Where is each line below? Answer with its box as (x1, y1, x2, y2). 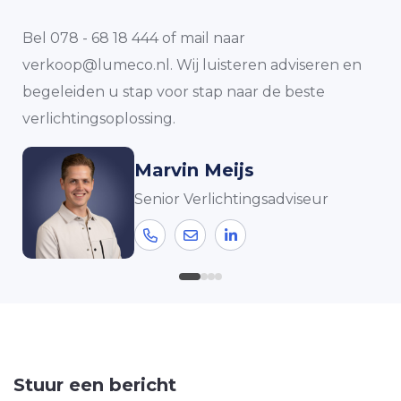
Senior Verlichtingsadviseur (134, 191, 328, 208)
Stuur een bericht (13, 374, 176, 396)
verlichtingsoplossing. (22, 110, 175, 127)
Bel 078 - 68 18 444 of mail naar (22, 30, 245, 47)
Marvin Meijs (134, 159, 254, 181)
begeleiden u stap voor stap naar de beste (22, 83, 325, 100)
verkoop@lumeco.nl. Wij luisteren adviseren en (22, 56, 362, 73)
